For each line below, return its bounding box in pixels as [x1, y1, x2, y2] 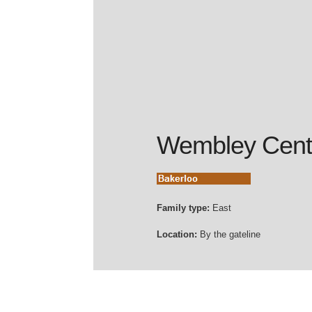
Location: [157, 228, 198, 240]
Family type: [157, 202, 210, 213]
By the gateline [197, 228, 261, 240]
